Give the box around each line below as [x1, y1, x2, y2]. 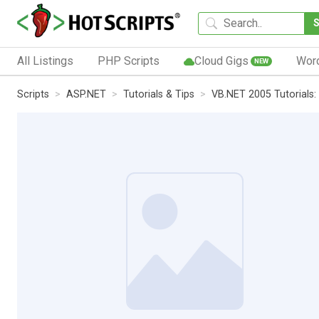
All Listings [17, 53, 73, 68]
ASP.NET [66, 88, 106, 100]
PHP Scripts [97, 53, 159, 68]
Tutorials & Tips [123, 88, 194, 100]
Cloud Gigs [194, 53, 249, 68]
